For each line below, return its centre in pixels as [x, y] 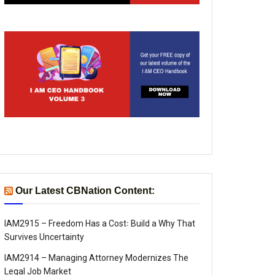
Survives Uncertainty [44, 237]
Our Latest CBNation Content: [85, 190]
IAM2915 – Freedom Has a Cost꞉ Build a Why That [100, 223]
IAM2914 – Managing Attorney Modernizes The [96, 258]
